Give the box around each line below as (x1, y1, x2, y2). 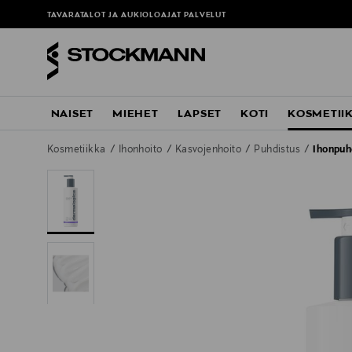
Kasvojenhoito (174, 145, 244, 156)
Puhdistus (254, 145, 303, 156)
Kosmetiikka (47, 145, 108, 156)
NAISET (50, 108, 94, 121)
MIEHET (112, 108, 159, 121)
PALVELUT (183, 11, 227, 20)
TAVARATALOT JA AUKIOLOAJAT (47, 11, 184, 20)
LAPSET (177, 108, 222, 121)
